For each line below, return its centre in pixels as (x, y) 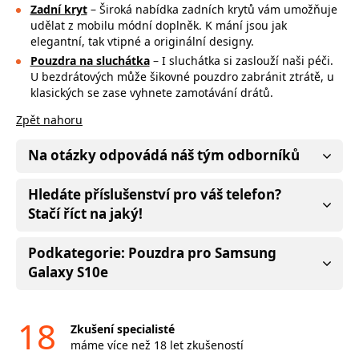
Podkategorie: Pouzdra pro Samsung (152, 252)
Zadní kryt (58, 9)
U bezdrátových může (90, 76)
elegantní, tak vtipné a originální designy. (142, 41)
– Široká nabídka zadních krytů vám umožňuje (212, 9)
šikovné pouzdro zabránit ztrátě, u (242, 76)
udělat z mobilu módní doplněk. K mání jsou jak (158, 25)
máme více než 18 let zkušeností (157, 345)
